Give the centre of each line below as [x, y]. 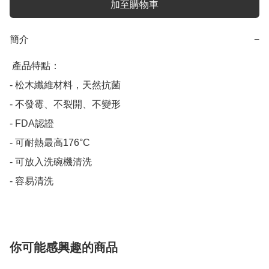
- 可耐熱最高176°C [50, 143]
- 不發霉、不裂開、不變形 [65, 104]
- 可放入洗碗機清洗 [51, 162]
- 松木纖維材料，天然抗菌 [65, 85]
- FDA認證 [32, 124]
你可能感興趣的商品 [64, 248]
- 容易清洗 [32, 181]
